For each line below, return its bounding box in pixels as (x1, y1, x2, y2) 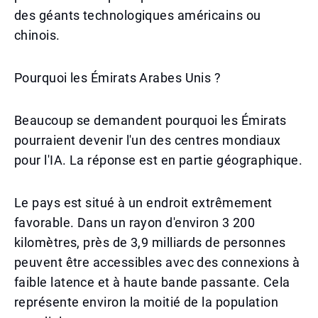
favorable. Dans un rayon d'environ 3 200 (14, 215, 256, 230)
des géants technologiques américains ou (14, 8, 261, 23)
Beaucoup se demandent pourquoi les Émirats (14, 113, 287, 128)
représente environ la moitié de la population (14, 295, 279, 309)
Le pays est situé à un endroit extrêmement (14, 195, 273, 210)
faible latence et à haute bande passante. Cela (14, 275, 290, 290)
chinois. (14, 28, 60, 43)
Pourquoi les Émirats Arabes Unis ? (14, 70, 221, 85)
